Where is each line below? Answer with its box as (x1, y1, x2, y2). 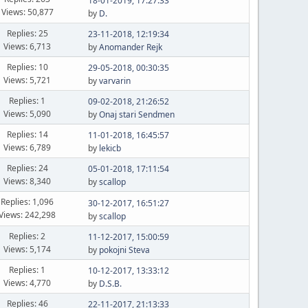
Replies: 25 (6, 27, 48, 39)
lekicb (98, 142, 121, 154)
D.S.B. (98, 278, 122, 289)
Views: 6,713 (3, 40, 52, 52)
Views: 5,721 (3, 74, 52, 86)
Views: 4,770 (3, 276, 52, 289)
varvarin (98, 75, 131, 87)
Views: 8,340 (3, 175, 52, 187)
